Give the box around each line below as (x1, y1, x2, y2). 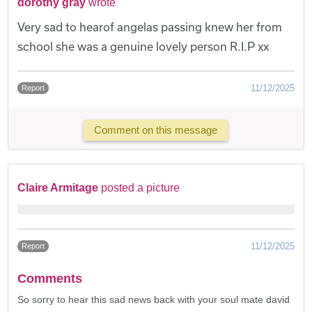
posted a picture (101, 181, 180, 194)
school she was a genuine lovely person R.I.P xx (17, 39, 270, 53)
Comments (17, 271, 83, 286)
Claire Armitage (17, 181, 99, 194)
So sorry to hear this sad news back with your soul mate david (17, 293, 290, 305)
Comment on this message (94, 124, 218, 136)
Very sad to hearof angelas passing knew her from (17, 19, 283, 33)
